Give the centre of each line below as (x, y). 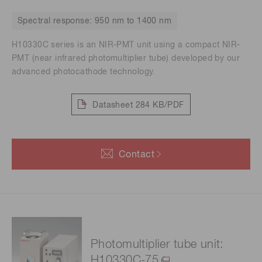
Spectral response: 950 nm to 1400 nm (95, 21)
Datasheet (113, 105)
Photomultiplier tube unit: (157, 245)
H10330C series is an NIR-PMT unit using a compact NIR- (126, 45)
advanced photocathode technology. (84, 72)
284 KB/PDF (160, 105)
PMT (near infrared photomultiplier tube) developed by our (126, 59)
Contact (137, 155)
